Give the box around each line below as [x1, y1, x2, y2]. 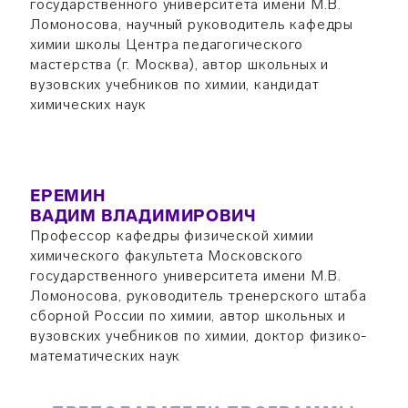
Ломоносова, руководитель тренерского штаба [29, 287, 367, 304]
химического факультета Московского [29, 247, 304, 264]
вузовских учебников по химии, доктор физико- [29, 327, 368, 344]
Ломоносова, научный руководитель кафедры [29, 15, 353, 33]
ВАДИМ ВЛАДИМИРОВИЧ [29, 206, 257, 226]
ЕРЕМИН [29, 186, 106, 206]
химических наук [29, 96, 147, 113]
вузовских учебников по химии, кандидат [29, 76, 320, 93]
